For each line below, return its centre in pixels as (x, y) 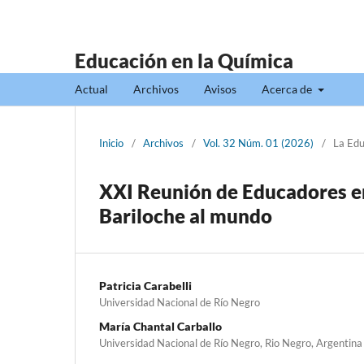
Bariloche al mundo (186, 215)
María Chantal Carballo (160, 326)
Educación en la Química (184, 61)
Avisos (220, 89)
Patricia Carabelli (145, 285)
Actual (91, 89)
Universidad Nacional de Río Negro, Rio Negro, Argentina (231, 342)
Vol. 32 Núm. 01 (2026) (258, 143)
